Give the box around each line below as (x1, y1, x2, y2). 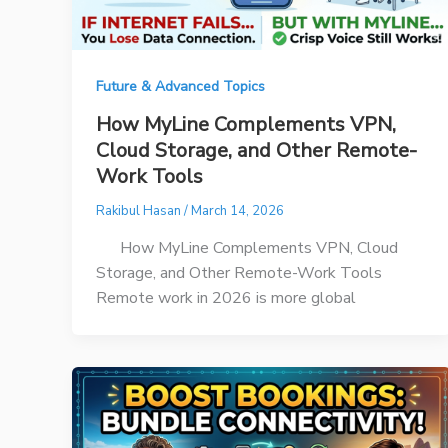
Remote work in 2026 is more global (96, 286, 356, 309)
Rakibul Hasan (96, 201, 184, 220)
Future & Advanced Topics (96, 77, 265, 97)
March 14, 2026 (191, 201, 284, 220)
